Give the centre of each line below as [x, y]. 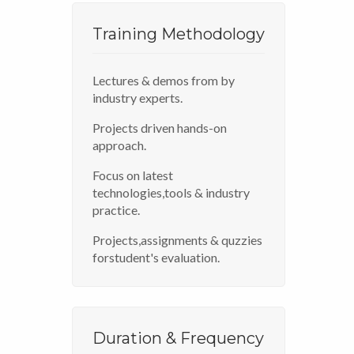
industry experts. [137, 97]
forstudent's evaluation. [156, 257]
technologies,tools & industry [171, 192]
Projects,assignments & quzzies [177, 239]
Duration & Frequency [178, 338]
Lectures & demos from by [164, 80]
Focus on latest [133, 175]
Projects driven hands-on [160, 127]
